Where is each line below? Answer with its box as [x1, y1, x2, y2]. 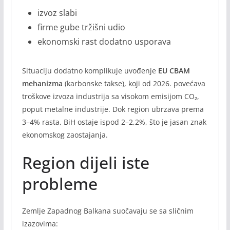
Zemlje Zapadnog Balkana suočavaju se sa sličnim [22, 206, 194, 216]
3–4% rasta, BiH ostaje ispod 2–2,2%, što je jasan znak [22, 117, 206, 127]
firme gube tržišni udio [37, 22, 125, 33]
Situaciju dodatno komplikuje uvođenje [22, 66, 158, 76]
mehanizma [22, 79, 63, 89]
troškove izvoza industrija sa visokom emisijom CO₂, [22, 91, 199, 102]
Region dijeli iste [22, 151, 149, 174]
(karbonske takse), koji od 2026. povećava [62, 79, 205, 89]
